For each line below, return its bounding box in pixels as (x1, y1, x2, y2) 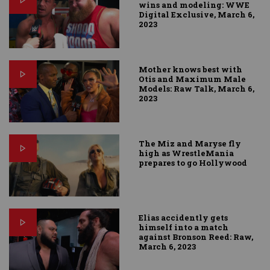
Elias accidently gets (139, 212, 228, 224)
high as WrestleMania (139, 148, 234, 159)
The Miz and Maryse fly (139, 138, 242, 149)
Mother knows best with (139, 64, 243, 75)
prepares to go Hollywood (139, 157, 248, 169)
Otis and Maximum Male (139, 74, 246, 85)
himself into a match (139, 222, 229, 233)
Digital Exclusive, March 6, (139, 9, 255, 20)
